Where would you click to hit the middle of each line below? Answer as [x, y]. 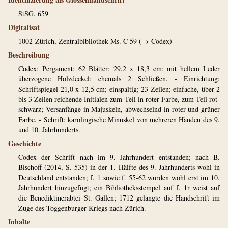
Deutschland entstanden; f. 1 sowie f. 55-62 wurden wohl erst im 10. [119, 177]
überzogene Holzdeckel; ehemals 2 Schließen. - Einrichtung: [119, 79]
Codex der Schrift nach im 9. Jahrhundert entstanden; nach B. [119, 157]
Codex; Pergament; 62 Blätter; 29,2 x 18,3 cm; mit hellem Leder [119, 68]
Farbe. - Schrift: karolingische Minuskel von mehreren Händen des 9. [119, 119]
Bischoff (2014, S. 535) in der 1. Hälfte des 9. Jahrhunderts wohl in [119, 167]
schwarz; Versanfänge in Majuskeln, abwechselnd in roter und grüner [119, 109]
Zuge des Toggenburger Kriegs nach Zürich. [82, 208]
